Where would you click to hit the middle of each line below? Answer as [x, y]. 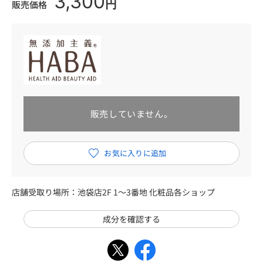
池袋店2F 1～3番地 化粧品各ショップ [146, 192]
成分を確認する [131, 219]
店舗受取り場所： [45, 192]
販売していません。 [131, 113]
